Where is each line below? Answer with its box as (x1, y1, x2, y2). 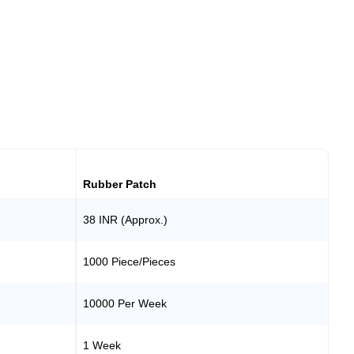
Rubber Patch (83, 177, 157, 190)
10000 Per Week (83, 296, 168, 310)
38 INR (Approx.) (83, 213, 168, 226)
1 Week (83, 338, 122, 352)
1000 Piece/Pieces (83, 254, 176, 268)
